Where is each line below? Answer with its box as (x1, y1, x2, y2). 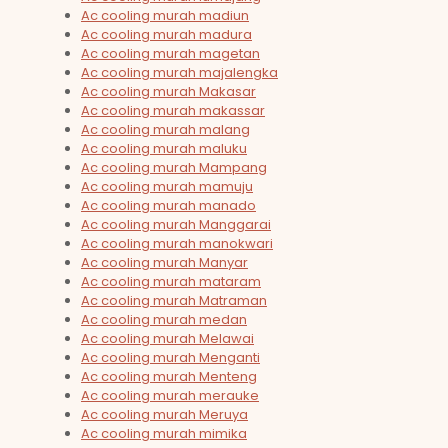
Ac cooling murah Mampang (81, 158, 267, 178)
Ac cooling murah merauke (81, 386, 259, 406)
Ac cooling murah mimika (81, 424, 247, 444)
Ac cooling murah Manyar (81, 253, 248, 273)
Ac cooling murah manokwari (81, 234, 273, 254)
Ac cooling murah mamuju (81, 177, 253, 197)
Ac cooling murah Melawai (81, 329, 254, 349)
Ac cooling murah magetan (81, 44, 260, 64)
